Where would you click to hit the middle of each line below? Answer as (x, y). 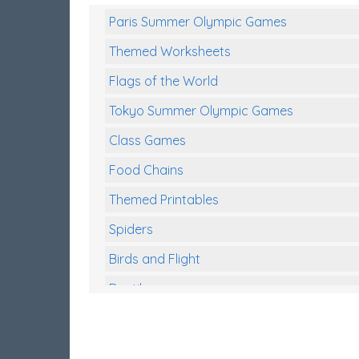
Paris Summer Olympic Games (198, 22)
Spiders (131, 230)
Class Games (147, 141)
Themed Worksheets (170, 52)
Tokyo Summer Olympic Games (201, 111)
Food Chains (146, 170)
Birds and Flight (155, 259)
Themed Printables (164, 200)
